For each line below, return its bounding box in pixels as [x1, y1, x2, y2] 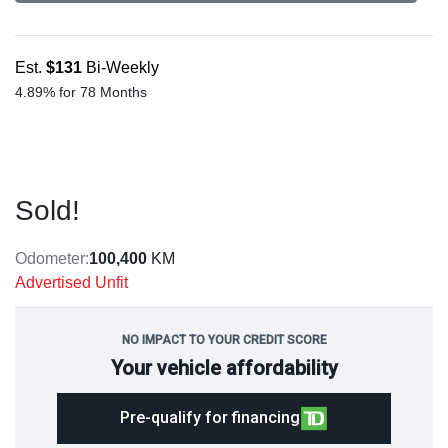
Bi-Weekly [86, 59, 159, 77]
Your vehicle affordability [110, 356, 338, 381]
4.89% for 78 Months [15, 84, 147, 101]
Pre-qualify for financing [119, 408, 300, 428]
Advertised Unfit [15, 274, 128, 292]
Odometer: [15, 250, 89, 268]
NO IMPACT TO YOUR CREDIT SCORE [121, 333, 327, 348]
